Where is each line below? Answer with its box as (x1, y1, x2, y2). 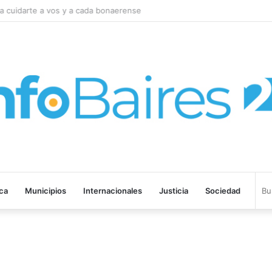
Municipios (25, 186, 66, 196)
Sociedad (205, 186, 240, 196)
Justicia (159, 186, 188, 196)
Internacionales (83, 186, 142, 196)
